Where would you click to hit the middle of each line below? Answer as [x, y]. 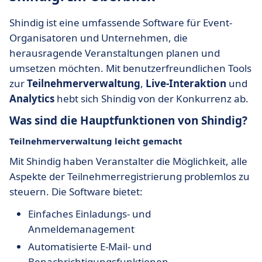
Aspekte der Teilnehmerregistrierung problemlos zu [130, 176]
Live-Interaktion [186, 83]
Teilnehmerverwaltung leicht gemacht [96, 141]
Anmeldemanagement [81, 229]
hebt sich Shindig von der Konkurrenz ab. [151, 99]
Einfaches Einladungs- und [89, 214]
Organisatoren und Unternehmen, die [99, 38]
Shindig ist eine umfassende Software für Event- [121, 23]
